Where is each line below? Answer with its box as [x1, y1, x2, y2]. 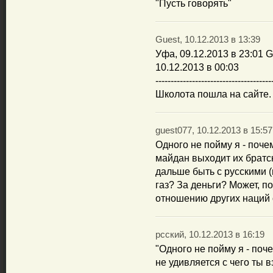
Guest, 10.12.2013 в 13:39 [155, 35, 260, 44]
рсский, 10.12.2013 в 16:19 [155, 230, 264, 239]
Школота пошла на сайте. [155, 89, 271, 99]
